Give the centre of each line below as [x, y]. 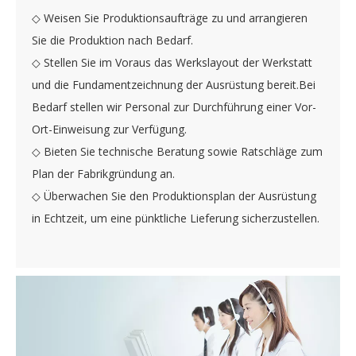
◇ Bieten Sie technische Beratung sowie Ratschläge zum [177, 151]
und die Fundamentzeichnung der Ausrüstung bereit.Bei [174, 84]
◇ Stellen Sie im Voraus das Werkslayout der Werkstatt [172, 62]
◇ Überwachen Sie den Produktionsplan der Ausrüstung [174, 195]
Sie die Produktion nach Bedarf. [112, 40]
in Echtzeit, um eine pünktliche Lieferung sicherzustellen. [176, 218]
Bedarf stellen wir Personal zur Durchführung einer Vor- [174, 106]
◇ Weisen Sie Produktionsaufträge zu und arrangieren [170, 17]
